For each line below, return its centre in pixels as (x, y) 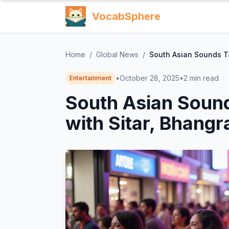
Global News (117, 54)
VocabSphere (126, 16)
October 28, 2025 (150, 78)
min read (204, 78)
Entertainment (90, 78)
